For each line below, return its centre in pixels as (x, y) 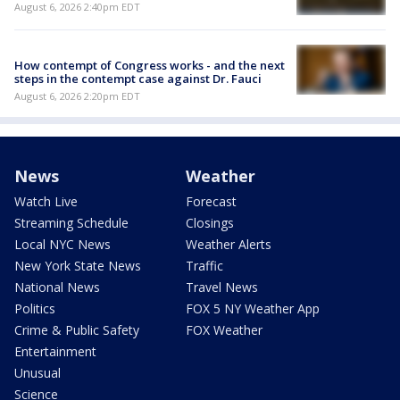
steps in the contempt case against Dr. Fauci (138, 78)
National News (57, 287)
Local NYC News (62, 244)
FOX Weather (224, 329)
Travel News (222, 287)
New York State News (78, 265)
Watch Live (46, 201)
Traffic (204, 265)
